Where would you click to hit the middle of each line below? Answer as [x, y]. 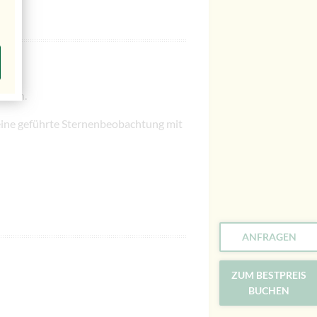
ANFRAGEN [269, 236]
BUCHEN [269, 290]
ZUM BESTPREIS [269, 275]
